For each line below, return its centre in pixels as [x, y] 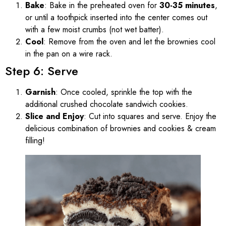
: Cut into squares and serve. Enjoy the [150, 116]
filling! [35, 140]
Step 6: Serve [42, 71]
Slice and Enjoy [54, 116]
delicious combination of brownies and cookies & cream [121, 128]
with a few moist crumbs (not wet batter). [95, 29]
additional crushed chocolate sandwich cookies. [107, 104]
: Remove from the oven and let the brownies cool [129, 41]
